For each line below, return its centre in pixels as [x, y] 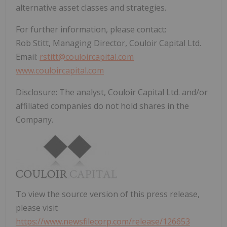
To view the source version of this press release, [108, 194]
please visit [37, 207]
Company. [34, 119]
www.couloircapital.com [60, 70]
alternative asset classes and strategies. [91, 7]
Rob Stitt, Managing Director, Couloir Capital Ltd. [108, 43]
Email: [28, 56]
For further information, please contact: [91, 29]
